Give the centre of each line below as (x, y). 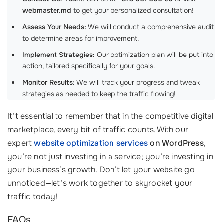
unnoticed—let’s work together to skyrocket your (100, 183)
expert (21, 143)
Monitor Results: (49, 82)
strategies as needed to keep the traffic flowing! (99, 94)
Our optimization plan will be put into (154, 55)
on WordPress (176, 143)
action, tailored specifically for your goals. (88, 66)
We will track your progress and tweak (137, 82)
